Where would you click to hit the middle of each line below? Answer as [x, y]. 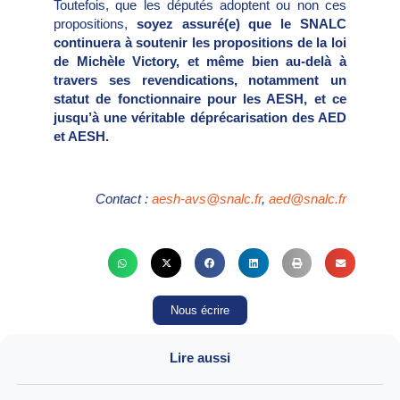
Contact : [124, 199]
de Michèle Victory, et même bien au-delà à [200, 61]
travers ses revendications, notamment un [200, 79]
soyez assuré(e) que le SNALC [242, 23]
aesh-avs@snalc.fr [207, 199]
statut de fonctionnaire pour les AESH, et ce [200, 98]
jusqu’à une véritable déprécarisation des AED [200, 117]
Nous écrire [200, 311]
